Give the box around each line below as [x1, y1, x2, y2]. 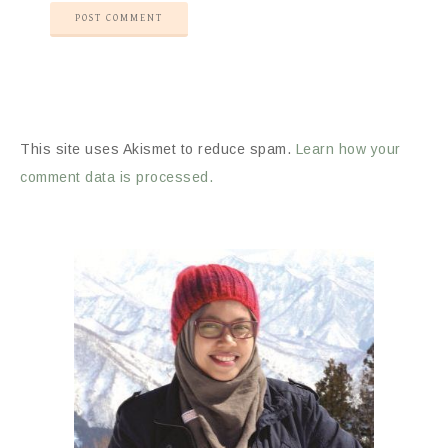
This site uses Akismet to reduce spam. [20, 141, 296, 158]
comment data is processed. [20, 169, 213, 186]
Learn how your [295, 141, 401, 158]
